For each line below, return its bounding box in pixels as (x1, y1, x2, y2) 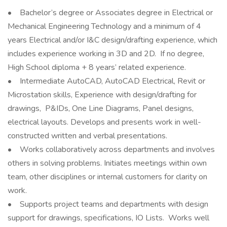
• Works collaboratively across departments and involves (8, 144, 215, 155)
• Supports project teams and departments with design (8, 199, 208, 210)
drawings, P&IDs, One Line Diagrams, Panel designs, (8, 103, 194, 114)
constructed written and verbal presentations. (8, 130, 171, 141)
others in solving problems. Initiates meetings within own (8, 158, 207, 169)
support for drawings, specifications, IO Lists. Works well (8, 212, 209, 223)
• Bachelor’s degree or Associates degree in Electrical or (8, 7, 213, 18)
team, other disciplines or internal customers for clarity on (8, 171, 207, 182)
